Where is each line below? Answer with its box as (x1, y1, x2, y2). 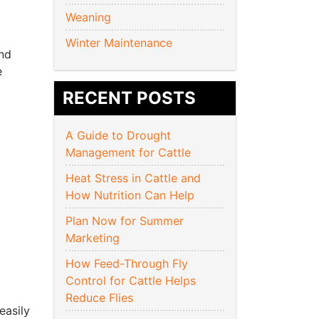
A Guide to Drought (66, 128, 171, 143)
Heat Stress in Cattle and (66, 171, 201, 186)
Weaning (66, 10, 111, 25)
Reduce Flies (66, 291, 133, 305)
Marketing (66, 231, 123, 246)
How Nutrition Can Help (66, 188, 198, 203)
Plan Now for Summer (66, 214, 184, 229)
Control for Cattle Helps (66, 273, 196, 288)
